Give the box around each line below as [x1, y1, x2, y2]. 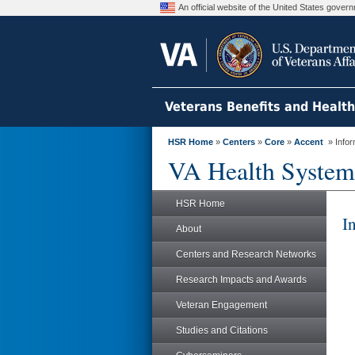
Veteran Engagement [176, 300, 267, 311]
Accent [294, 137, 323, 147]
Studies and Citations [176, 325, 268, 336]
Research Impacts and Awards [176, 274, 307, 285]
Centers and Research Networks [176, 249, 316, 260]
